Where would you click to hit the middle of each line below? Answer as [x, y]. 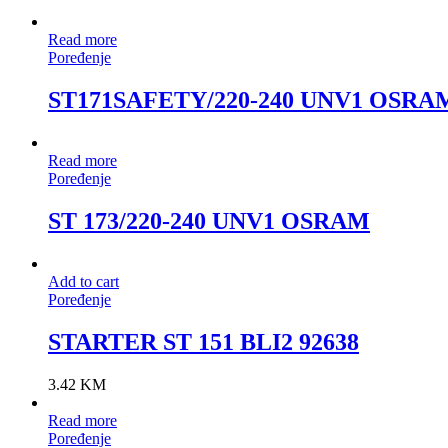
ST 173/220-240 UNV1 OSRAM [209, 221]
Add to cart [83, 281]
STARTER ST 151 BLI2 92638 [203, 341]
